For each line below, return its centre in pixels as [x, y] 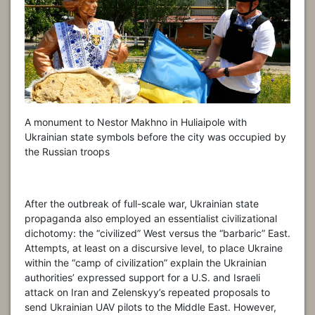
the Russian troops [67, 152]
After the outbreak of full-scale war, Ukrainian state [142, 204]
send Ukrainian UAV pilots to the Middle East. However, [150, 307]
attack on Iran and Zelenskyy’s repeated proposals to [147, 292]
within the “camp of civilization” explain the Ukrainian [146, 263]
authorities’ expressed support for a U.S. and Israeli [142, 278]
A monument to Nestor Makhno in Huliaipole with [136, 122]
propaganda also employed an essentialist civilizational [151, 219]
